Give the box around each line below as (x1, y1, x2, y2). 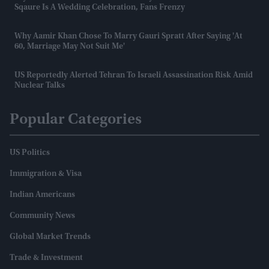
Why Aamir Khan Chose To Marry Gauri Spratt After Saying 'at (14, 32, 243, 41)
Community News (10, 211, 75, 220)
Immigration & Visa (10, 169, 82, 178)
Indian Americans (10, 190, 75, 199)
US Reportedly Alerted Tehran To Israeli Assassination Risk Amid (14, 71, 253, 80)
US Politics (10, 148, 50, 157)
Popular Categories (10, 112, 142, 128)
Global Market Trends (10, 232, 91, 241)
